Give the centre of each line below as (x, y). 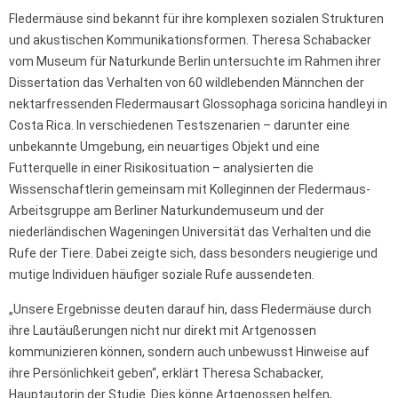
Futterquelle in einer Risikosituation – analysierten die (161, 168)
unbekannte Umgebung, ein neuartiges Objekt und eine (164, 147)
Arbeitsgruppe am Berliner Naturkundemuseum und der (167, 211)
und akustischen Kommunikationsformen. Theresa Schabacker (190, 40)
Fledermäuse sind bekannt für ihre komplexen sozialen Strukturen (196, 19)
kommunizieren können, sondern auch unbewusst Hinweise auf (189, 352)
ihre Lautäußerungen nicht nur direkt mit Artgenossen (163, 331)
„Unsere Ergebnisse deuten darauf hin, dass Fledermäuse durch (190, 310)
